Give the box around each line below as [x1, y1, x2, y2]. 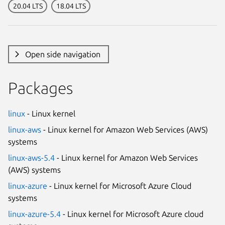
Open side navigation [25, 49, 100, 59]
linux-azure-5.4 [8, 209, 61, 218]
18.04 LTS [56, 2, 86, 10]
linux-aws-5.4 [8, 153, 55, 162]
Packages [8, 78, 73, 97]
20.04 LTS [13, 2, 43, 10]
